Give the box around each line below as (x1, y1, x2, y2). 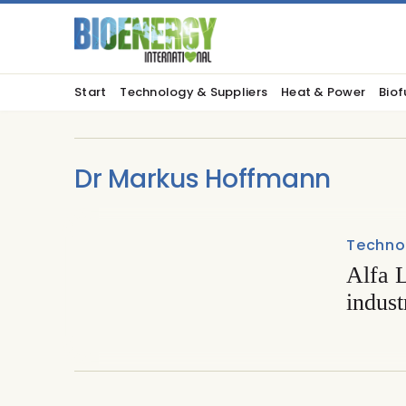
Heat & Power (281, 83, 366, 101)
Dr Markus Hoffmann (74, 161, 331, 197)
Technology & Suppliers (120, 83, 268, 101)
